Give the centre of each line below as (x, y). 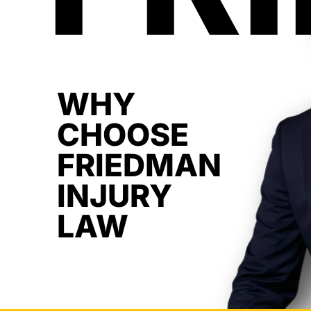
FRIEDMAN (140, 165)
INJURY (115, 196)
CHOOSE (123, 135)
